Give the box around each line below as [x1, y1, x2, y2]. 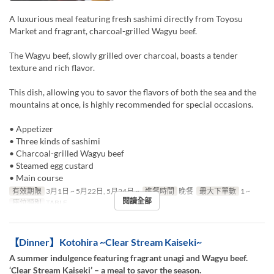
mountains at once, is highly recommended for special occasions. [9, 98, 253, 109]
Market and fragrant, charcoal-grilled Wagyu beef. [9, 25, 197, 36]
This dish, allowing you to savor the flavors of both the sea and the [9, 86, 256, 97]
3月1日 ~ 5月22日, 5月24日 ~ [44, 186, 139, 196]
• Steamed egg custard [9, 160, 94, 171]
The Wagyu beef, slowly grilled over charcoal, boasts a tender [9, 50, 238, 61]
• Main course [9, 172, 63, 183]
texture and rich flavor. [9, 62, 95, 73]
